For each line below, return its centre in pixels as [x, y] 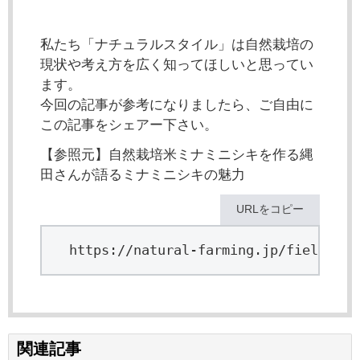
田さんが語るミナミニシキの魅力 [143, 175]
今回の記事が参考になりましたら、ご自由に [177, 105]
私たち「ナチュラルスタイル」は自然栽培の [177, 45]
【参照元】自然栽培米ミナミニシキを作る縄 [177, 155]
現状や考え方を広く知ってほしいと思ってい [177, 65]
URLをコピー [270, 209]
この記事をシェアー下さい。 [129, 125]
